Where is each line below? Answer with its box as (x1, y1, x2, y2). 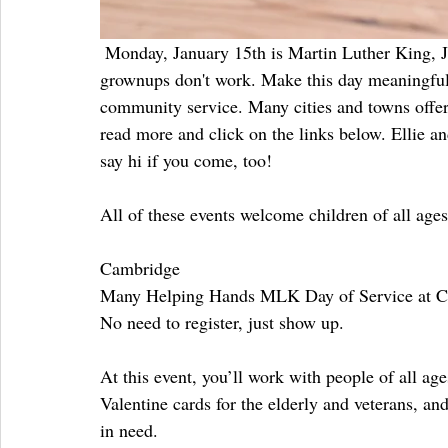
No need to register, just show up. (100, 309, 344, 334)
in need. (100, 417, 158, 442)
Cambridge (100, 255, 180, 280)
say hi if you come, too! (100, 147, 272, 172)
